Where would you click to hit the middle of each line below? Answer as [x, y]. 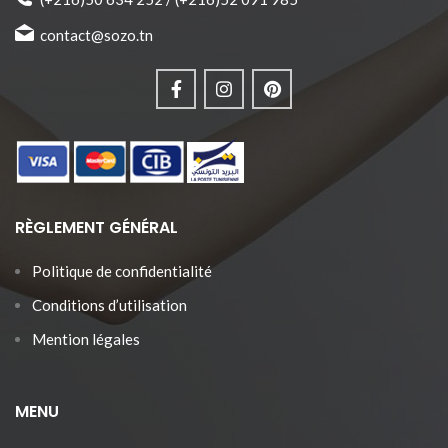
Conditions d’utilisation [109, 304]
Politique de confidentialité [122, 270]
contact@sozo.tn [96, 34]
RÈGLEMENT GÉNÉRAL [96, 227]
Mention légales [86, 338]
